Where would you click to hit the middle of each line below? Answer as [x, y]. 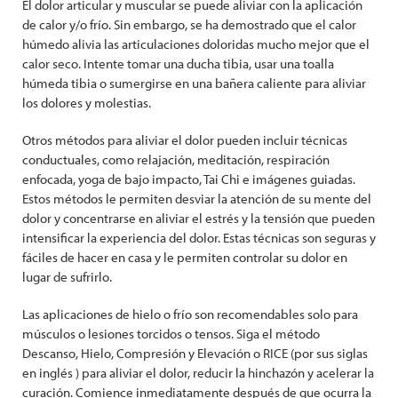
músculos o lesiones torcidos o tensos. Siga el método [171, 334]
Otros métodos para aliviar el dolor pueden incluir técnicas [185, 140]
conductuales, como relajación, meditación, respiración [176, 159]
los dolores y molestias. [87, 103]
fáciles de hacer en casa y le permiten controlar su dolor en [185, 257]
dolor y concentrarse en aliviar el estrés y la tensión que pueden [199, 218]
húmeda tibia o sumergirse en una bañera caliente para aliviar [194, 83]
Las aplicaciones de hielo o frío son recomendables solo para [190, 314]
